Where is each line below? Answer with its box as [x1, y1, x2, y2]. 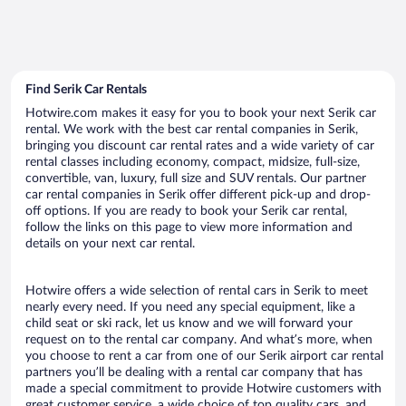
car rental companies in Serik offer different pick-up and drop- [25, 188, 371, 201]
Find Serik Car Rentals [25, 82, 147, 96]
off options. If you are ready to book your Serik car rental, [25, 204, 347, 217]
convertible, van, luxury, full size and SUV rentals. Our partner [25, 171, 366, 185]
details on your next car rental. [25, 237, 195, 250]
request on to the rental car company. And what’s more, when [25, 333, 372, 346]
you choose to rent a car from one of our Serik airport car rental [25, 349, 383, 362]
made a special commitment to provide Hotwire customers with [25, 382, 382, 395]
